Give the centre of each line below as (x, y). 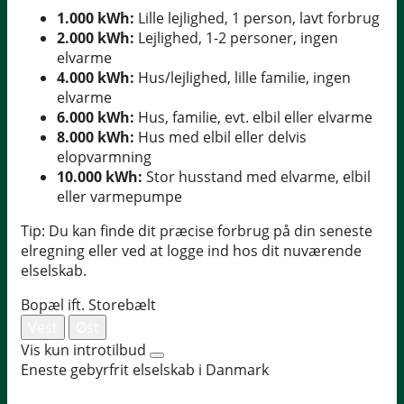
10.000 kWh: (100, 177)
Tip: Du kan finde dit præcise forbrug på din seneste (197, 231)
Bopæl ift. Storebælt (88, 305)
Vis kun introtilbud (83, 350)
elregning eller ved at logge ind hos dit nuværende (191, 251)
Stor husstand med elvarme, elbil (257, 177)
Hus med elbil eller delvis (220, 138)
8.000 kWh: (96, 138)
